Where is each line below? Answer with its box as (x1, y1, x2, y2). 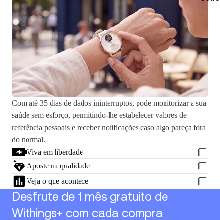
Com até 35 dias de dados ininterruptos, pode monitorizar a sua (12, 98, 206, 107)
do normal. (12, 135, 45, 144)
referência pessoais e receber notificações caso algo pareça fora (12, 123, 206, 132)
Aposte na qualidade (27, 161, 90, 170)
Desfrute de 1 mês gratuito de (12, 190, 168, 203)
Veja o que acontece (27, 176, 88, 185)
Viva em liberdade (27, 147, 83, 156)
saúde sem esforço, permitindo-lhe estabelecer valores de (12, 110, 187, 119)
